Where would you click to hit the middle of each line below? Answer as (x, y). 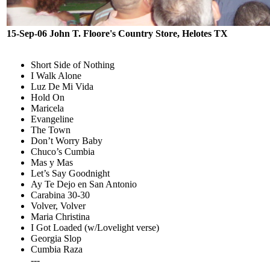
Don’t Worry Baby (67, 141)
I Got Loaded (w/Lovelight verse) (95, 228)
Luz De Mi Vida (62, 86)
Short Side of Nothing (73, 65)
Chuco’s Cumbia (63, 152)
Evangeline (52, 119)
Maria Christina (60, 217)
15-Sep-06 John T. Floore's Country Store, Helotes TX (117, 33)
